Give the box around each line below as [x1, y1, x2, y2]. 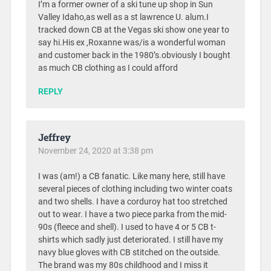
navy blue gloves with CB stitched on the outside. [38, 247, 220, 258]
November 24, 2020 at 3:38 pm [38, 145, 153, 155]
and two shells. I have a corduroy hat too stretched [38, 196, 227, 207]
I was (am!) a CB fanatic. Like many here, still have [38, 171, 225, 181]
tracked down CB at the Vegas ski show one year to [38, 24, 229, 35]
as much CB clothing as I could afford [38, 62, 178, 73]
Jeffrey [38, 130, 71, 143]
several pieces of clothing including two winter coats [38, 183, 232, 194]
